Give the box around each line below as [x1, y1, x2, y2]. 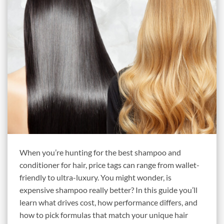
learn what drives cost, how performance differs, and [19, 197, 197, 207]
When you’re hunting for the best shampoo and [19, 147, 181, 157]
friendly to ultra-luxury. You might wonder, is [19, 172, 171, 182]
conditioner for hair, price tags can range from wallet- [19, 159, 199, 169]
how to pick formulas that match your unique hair [19, 209, 188, 219]
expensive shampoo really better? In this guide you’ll [19, 184, 197, 194]
